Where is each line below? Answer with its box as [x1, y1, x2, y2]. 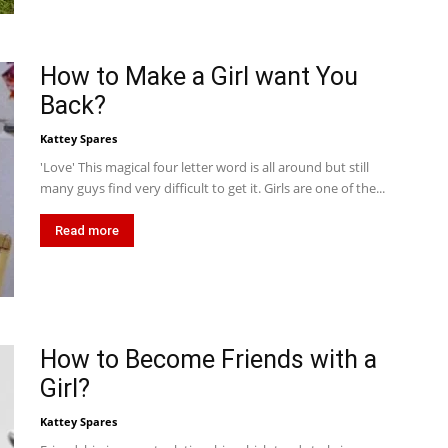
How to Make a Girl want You [40, 62, 358, 91]
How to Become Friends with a [40, 345, 377, 374]
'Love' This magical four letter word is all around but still [40, 158, 369, 176]
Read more [55, 223, 119, 238]
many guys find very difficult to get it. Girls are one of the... [40, 179, 385, 197]
